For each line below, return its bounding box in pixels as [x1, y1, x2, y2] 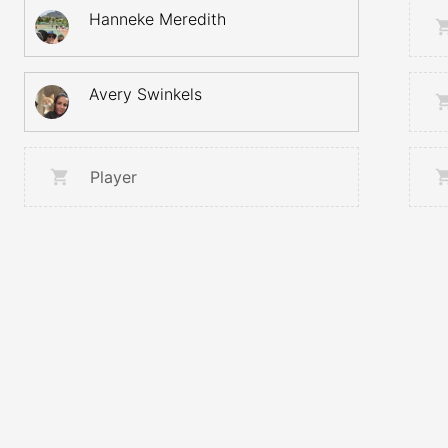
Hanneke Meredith [89, 9, 226, 29]
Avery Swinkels [89, 84, 202, 104]
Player [90, 167, 137, 187]
